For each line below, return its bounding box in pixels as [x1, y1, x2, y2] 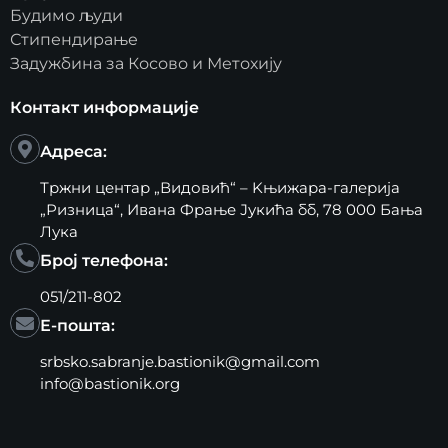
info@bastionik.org [40, 373, 180, 393]
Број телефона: [40, 250, 168, 270]
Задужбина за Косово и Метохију [10, 53, 282, 73]
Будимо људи [10, 5, 123, 25]
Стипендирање [10, 29, 138, 49]
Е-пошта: [40, 315, 115, 335]
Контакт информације [10, 97, 199, 117]
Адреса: [40, 141, 107, 161]
